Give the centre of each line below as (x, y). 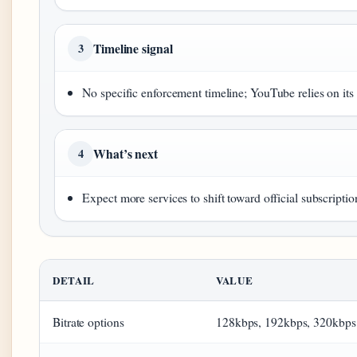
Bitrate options (88, 322)
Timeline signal (133, 49)
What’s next (126, 154)
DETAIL (74, 280)
